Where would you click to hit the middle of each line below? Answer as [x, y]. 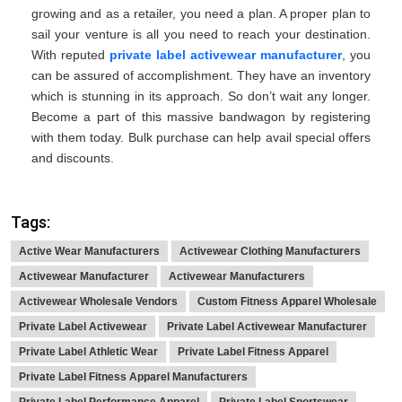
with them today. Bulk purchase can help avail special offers [201, 138]
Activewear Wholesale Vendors [98, 302]
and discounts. [73, 158]
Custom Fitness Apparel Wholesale [287, 302]
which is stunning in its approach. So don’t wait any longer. [201, 96]
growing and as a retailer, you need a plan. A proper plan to [201, 14]
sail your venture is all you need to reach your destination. [201, 35]
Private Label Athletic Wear [88, 352]
